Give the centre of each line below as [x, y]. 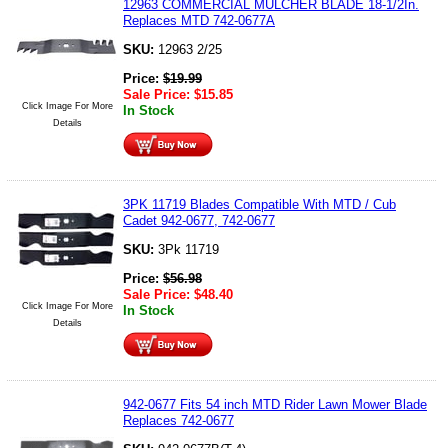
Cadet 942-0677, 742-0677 [199, 220]
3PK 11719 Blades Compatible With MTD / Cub [259, 204]
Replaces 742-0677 [178, 420]
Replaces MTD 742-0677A [199, 20]
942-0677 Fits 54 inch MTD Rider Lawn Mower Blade [275, 404]
